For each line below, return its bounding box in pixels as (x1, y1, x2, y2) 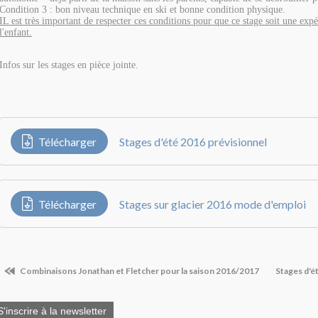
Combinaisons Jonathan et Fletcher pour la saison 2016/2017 (18, 265, 259, 276)
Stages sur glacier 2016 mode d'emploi (119, 197, 306, 211)
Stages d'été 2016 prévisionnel (119, 134, 267, 148)
